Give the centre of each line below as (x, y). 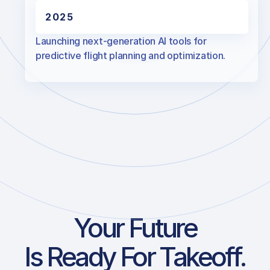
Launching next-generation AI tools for (121, 41)
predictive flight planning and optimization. (130, 55)
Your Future (135, 228)
